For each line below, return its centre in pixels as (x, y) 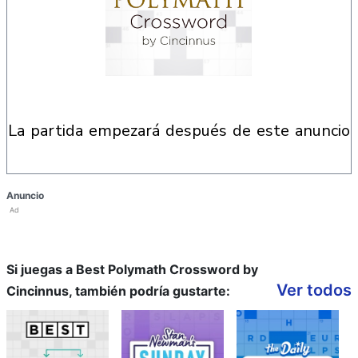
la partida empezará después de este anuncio (183, 131)
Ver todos (314, 290)
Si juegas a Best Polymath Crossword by (132, 269)
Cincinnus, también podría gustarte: (118, 291)
